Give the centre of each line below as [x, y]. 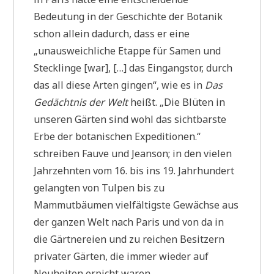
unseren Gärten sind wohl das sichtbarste [130, 119]
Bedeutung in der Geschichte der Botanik [128, 16]
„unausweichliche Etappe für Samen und [128, 50]
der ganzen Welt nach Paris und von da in [129, 222]
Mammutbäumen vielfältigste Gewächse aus [136, 205]
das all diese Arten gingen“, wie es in [120, 85]
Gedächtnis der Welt [82, 102]
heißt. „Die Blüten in [178, 102]
